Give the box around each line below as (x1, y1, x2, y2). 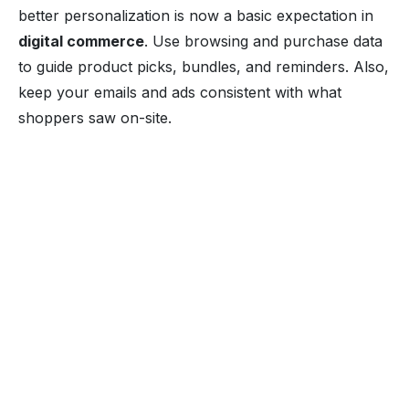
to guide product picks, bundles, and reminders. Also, (18, 57, 389, 76)
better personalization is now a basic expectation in (18, 5, 373, 25)
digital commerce (18, 31, 144, 50)
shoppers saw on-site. (18, 108, 172, 127)
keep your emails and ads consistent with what (18, 82, 341, 101)
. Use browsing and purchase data (144, 31, 383, 50)
